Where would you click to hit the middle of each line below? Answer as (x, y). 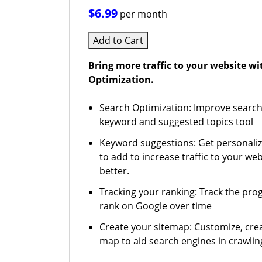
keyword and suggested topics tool (177, 122)
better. (115, 171)
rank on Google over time (156, 206)
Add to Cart (118, 40)
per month (144, 14)
